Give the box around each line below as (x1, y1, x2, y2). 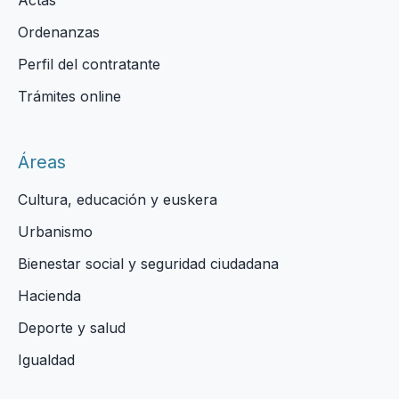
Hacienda (18, 287, 81, 305)
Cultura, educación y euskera (18, 191, 217, 208)
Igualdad (18, 351, 75, 369)
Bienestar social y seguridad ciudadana (18, 255, 279, 273)
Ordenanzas (18, 23, 100, 41)
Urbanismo (18, 223, 93, 240)
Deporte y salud (18, 319, 126, 337)
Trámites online (18, 87, 121, 105)
